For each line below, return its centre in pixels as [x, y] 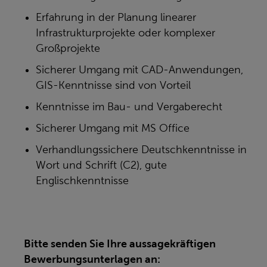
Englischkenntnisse [82, 181]
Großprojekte [68, 48]
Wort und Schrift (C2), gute [101, 165]
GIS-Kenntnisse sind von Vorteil [113, 85]
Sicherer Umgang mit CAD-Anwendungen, [139, 70]
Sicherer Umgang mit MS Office [113, 128]
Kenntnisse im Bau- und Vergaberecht [129, 107]
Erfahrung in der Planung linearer [116, 17]
